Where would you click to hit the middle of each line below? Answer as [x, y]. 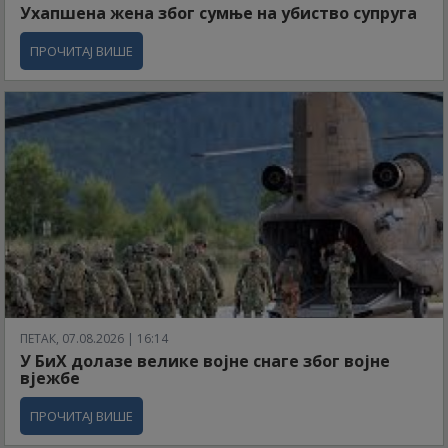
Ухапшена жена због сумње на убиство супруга [218, 13]
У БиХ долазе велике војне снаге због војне [205, 360]
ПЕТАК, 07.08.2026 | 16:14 [94, 338]
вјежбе [50, 377]
